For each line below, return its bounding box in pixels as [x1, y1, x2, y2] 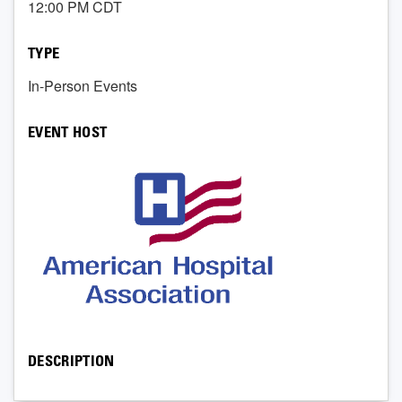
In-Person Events [28, 75, 137, 96]
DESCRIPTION [28, 355, 115, 371]
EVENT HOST [28, 127, 108, 142]
